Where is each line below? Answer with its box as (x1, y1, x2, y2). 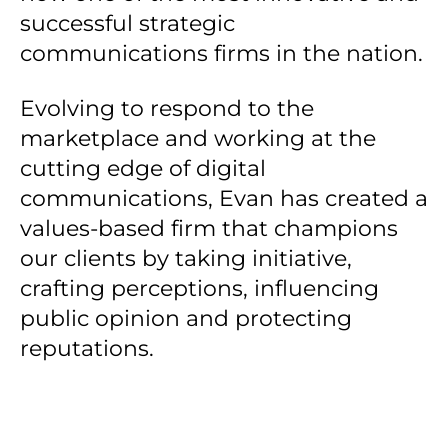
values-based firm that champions (20, 215, 398, 242)
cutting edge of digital (20, 155, 266, 182)
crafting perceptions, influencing (20, 275, 379, 302)
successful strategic (20, 10, 235, 37)
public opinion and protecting (20, 305, 352, 332)
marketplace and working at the (20, 125, 376, 152)
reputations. (20, 335, 154, 362)
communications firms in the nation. (20, 40, 423, 67)
